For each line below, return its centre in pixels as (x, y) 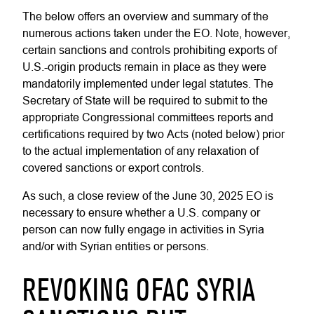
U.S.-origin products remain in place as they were (144, 67)
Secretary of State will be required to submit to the (145, 100)
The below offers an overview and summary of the (145, 16)
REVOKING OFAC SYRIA (139, 292)
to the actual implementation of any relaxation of (141, 151)
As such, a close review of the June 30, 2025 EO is (148, 196)
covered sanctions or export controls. (113, 168)
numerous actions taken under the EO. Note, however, (156, 33)
